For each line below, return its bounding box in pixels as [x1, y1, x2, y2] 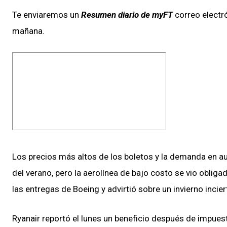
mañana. [12, 25, 45, 36]
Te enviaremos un [12, 9, 81, 20]
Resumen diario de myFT [81, 9, 173, 20]
